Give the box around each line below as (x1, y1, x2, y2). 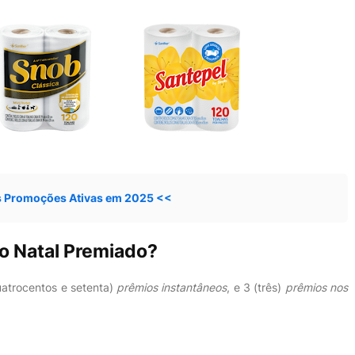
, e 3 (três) (227, 281, 285, 294)
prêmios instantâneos (116, 281, 227, 294)
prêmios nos (284, 281, 348, 294)
